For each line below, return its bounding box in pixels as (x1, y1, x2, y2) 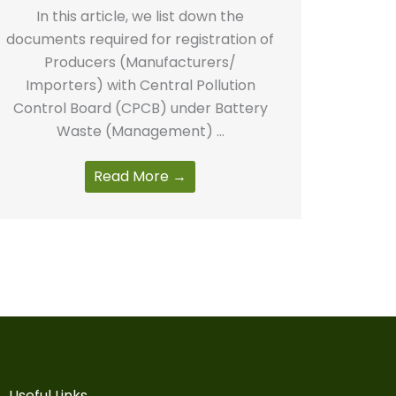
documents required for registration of (6, 28, 275, 49)
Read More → (94, 165, 187, 187)
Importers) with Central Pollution (25, 74, 255, 95)
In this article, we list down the (36, 5, 245, 27)
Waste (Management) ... (56, 120, 225, 141)
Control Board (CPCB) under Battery (12, 97, 268, 118)
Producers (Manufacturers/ (44, 51, 237, 72)
